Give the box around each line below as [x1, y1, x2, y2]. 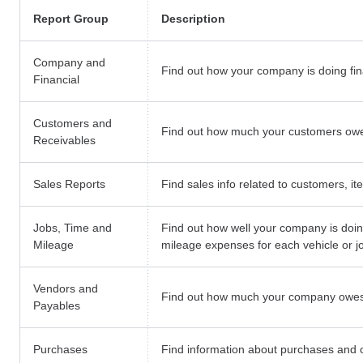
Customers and [33, 117, 112, 130]
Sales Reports [33, 177, 105, 191]
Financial [33, 73, 79, 87]
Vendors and [33, 282, 98, 296]
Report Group [33, 12, 109, 26]
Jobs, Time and [33, 221, 112, 235]
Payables [33, 299, 80, 313]
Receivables [33, 134, 96, 147]
